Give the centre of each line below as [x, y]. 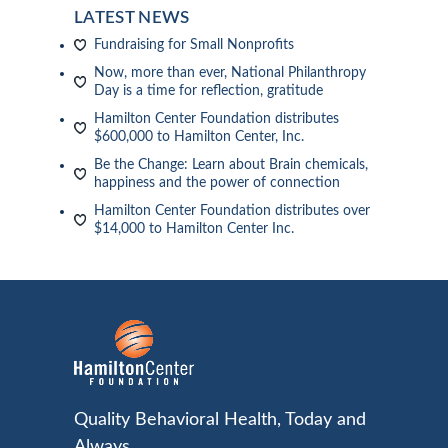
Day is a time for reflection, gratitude [208, 90]
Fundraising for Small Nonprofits [194, 44]
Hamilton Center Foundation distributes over [232, 210]
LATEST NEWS [132, 17]
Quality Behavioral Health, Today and [220, 419]
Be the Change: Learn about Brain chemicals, [231, 164]
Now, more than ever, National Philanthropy [230, 72]
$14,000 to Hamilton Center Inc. [194, 228]
